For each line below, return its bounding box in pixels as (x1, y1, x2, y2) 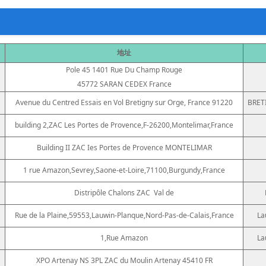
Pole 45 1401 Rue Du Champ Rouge (66, 64, 182, 75)
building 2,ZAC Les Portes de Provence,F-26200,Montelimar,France (15, 119, 233, 130)
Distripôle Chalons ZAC (74, 187, 150, 198)
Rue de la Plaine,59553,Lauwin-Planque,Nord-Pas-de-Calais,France (14, 210, 234, 220)
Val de (154, 187, 174, 198)
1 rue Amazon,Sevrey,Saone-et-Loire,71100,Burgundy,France (23, 164, 225, 175)
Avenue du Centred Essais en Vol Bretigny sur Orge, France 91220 (15, 97, 233, 107)
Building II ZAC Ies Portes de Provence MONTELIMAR (36, 142, 212, 153)
